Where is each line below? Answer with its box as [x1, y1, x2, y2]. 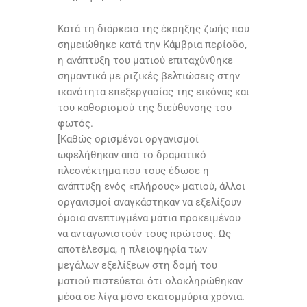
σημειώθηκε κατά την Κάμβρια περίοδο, [58, 38, 247, 51]
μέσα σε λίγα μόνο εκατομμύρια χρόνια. [58, 291, 245, 304]
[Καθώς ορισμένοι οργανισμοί [58, 133, 199, 146]
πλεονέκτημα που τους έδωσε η [58, 164, 209, 177]
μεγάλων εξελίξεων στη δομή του [58, 259, 217, 272]
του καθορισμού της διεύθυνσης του [58, 101, 232, 114]
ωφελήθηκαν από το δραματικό [58, 149, 206, 162]
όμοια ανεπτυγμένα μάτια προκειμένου [58, 212, 241, 225]
